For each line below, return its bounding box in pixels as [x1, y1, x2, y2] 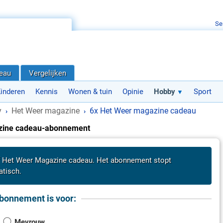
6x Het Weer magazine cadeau [90, 106, 196, 115]
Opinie [122, 87, 143, 96]
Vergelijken [29, 69, 66, 78]
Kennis [35, 87, 58, 96]
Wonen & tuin [68, 87, 112, 96]
